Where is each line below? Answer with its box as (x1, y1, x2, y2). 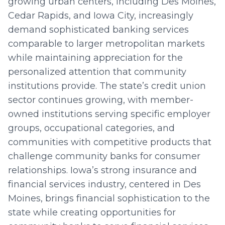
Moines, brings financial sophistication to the (8, 193, 210, 204)
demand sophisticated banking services (8, 24, 189, 35)
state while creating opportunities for (8, 207, 176, 218)
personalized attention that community (8, 66, 186, 77)
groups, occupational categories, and (8, 123, 175, 134)
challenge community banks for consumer (8, 151, 200, 162)
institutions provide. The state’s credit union (8, 80, 206, 91)
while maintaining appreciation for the (8, 52, 183, 63)
